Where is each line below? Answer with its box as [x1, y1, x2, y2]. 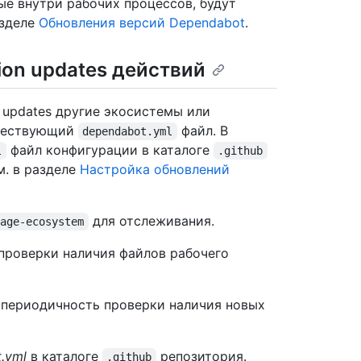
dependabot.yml [82, 125, 173, 139]
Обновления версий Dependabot [39, 15, 245, 31]
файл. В [176, 122, 232, 139]
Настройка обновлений [80, 161, 230, 178]
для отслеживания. [88, 213, 214, 230]
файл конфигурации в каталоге [6, 142, 214, 159]
